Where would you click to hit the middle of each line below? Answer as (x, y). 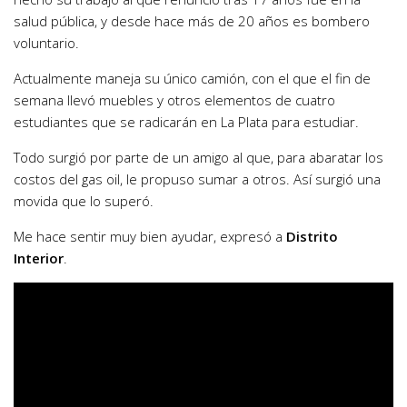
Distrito (312, 237)
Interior (39, 258)
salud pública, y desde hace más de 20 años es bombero (192, 21)
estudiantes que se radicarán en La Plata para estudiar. (186, 122)
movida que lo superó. (84, 201)
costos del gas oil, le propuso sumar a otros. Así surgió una (197, 179)
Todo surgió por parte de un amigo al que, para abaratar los (199, 158)
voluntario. (46, 43)
